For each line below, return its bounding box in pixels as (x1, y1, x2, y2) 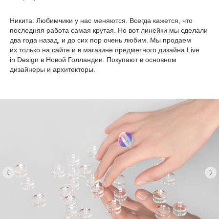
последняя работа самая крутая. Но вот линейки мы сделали (10, 26, 208, 35)
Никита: (10, 17, 34, 25)
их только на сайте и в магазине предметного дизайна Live (10, 46, 199, 54)
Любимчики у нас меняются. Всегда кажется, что (34, 17, 193, 25)
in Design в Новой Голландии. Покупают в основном (10, 56, 176, 64)
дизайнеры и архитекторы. (10, 66, 95, 74)
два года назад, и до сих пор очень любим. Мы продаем (10, 36, 191, 44)
